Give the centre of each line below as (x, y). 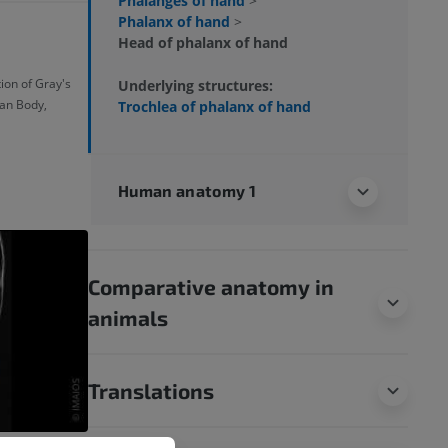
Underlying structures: (195, 85)
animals (128, 317)
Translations (151, 390)
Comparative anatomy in (211, 286)
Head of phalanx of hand (203, 42)
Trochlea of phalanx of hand (214, 106)
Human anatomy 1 (187, 190)
